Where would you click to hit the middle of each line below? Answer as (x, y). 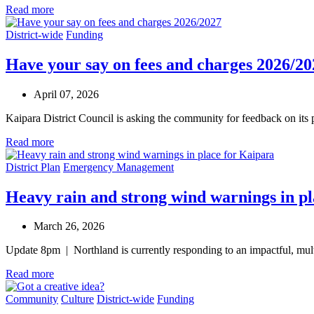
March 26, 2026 (69, 226)
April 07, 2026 (66, 94)
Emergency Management (118, 167)
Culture (77, 299)
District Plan (33, 167)
